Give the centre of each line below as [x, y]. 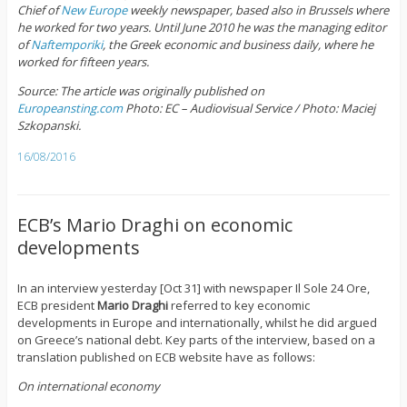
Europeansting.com [69, 109]
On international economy [88, 387]
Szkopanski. [49, 126]
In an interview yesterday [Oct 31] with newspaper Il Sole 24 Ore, [193, 288]
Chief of [39, 10]
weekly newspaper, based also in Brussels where [258, 10]
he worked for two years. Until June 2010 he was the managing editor [201, 28]
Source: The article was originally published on [140, 91]
